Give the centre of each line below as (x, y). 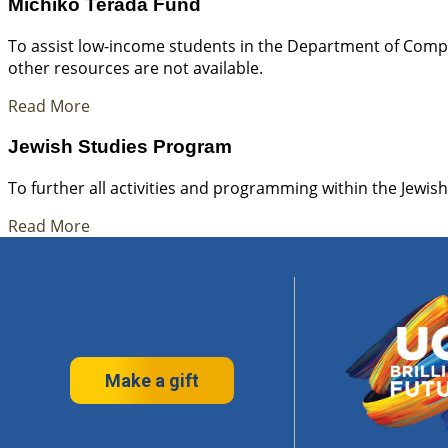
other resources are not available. (135, 68)
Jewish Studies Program (120, 146)
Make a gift (152, 380)
